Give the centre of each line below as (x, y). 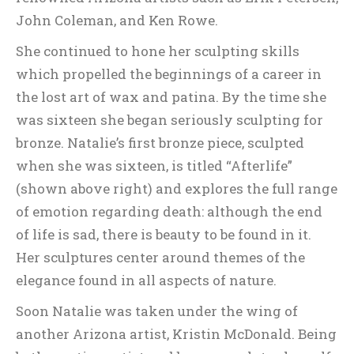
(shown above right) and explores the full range (177, 188)
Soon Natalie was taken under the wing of (157, 311)
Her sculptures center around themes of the (160, 257)
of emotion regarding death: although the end (169, 211)
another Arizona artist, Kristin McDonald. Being (176, 334)
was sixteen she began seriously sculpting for (169, 120)
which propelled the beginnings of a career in (169, 74)
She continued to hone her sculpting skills (158, 51)
